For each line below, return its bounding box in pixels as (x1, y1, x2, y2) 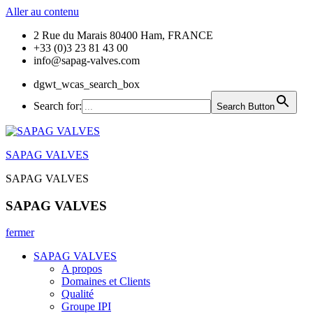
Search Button (217, 101, 275, 112)
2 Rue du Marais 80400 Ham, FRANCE (34, 29, 213, 41)
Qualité (61, 288, 94, 300)
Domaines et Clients (61, 275, 150, 288)
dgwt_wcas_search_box (34, 78, 140, 90)
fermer (6, 226, 34, 239)
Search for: (34, 100, 82, 112)
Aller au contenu (6, 6, 79, 17)
